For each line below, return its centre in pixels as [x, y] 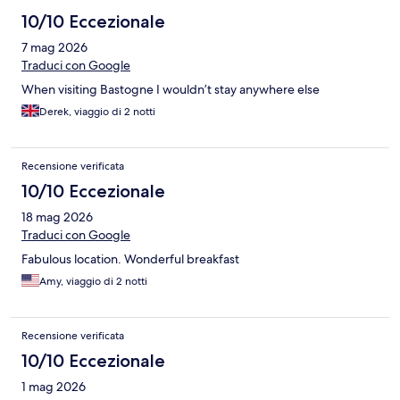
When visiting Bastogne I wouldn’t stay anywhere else [171, 89]
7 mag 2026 [54, 47]
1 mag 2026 [54, 386]
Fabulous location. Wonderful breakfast [130, 258]
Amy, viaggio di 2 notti [93, 281]
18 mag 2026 [57, 217]
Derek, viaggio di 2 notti [97, 111]
